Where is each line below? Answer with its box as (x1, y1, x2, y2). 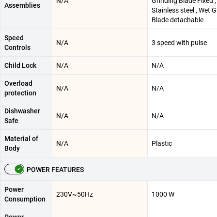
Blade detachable (152, 16, 203, 24)
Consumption (4, 195, 46, 203)
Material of (4, 135, 38, 143)
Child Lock (4, 62, 36, 70)
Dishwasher (4, 107, 40, 115)
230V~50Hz (56, 190, 93, 199)
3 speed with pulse (152, 39, 207, 47)
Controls (4, 44, 31, 52)
